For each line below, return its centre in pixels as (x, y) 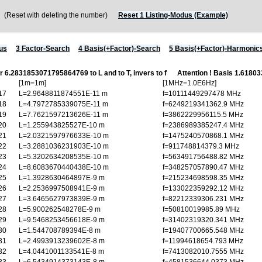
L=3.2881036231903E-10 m (64, 146)
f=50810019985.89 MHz (201, 209)
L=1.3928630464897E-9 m (62, 178)
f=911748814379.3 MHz (201, 146)
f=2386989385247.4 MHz (203, 125)
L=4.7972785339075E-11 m (63, 104)
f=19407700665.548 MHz (203, 230)
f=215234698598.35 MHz (203, 178)
